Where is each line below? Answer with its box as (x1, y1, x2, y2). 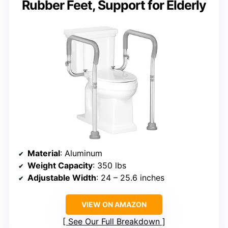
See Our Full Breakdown (68, 216, 160, 226)
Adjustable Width (27, 172, 96, 183)
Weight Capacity (27, 160, 93, 170)
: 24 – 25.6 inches (96, 172, 164, 183)
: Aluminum (60, 148, 102, 158)
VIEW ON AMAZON (81, 199, 147, 209)
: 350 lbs (93, 160, 126, 170)
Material (27, 148, 60, 158)
